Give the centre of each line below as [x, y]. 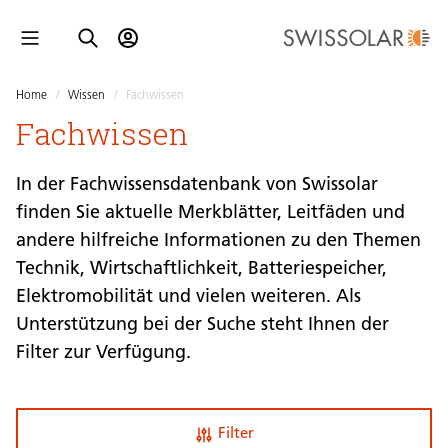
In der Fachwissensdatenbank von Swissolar [197, 185]
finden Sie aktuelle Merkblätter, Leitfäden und [210, 213]
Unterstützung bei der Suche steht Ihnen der [202, 325]
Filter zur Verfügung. [103, 353]
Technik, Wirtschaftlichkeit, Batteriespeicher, [201, 269]
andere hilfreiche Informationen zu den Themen [218, 241]
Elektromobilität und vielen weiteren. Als [188, 297]
